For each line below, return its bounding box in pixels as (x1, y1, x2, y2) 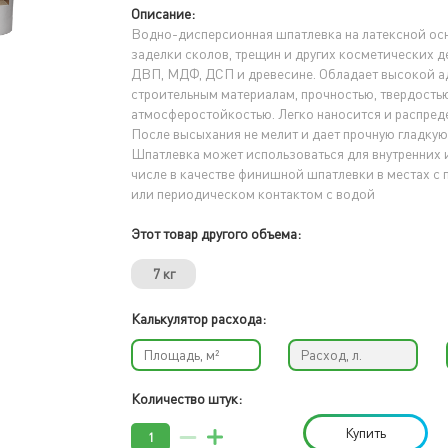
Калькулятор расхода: (131, 310, 267, 327)
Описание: (131, 5, 196, 22)
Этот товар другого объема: (131, 225, 302, 242)
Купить (345, 424, 387, 441)
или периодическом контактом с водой (131, 185, 376, 202)
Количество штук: (131, 390, 243, 407)
